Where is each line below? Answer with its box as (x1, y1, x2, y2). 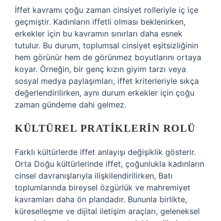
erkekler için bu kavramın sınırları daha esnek (15, 29, 183, 38)
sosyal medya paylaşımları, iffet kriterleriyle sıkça (15, 76, 199, 86)
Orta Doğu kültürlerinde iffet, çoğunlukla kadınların (15, 159, 204, 169)
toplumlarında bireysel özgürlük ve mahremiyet (15, 183, 190, 192)
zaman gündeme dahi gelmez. (15, 100, 126, 110)
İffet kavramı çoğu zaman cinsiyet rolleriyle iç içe (15, 5, 198, 15)
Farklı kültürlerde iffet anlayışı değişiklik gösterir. (15, 147, 196, 157)
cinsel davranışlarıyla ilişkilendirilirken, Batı (15, 171, 173, 181)
